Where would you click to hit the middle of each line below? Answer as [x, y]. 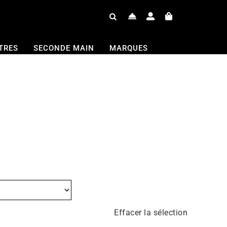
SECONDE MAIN [64, 48]
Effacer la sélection [151, 213]
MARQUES [128, 48]
